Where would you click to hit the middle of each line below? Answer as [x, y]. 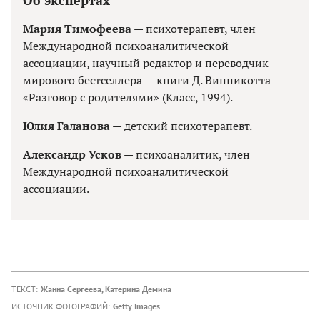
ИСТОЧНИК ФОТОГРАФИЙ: [61, 306]
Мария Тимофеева [77, 28]
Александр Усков [72, 154]
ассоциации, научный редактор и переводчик [146, 62]
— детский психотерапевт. [181, 125]
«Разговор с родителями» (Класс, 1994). [128, 97]
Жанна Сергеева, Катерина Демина [106, 289]
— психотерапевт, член [194, 28]
